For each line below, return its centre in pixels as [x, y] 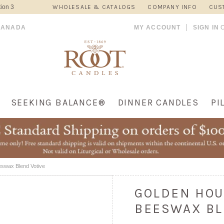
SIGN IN [206, 27]
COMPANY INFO [172, 7]
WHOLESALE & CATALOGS [94, 7]
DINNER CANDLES [158, 102]
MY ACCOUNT [157, 27]
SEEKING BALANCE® [58, 102]
